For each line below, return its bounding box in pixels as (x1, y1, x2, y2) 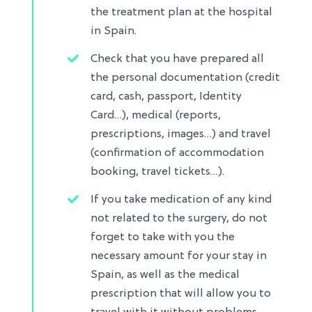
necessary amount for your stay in (90, 250, 267, 263)
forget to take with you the (90, 231, 235, 244)
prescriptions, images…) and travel (90, 128, 271, 141)
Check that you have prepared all (90, 53, 264, 65)
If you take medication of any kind (90, 194, 272, 207)
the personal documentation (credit (90, 72, 280, 84)
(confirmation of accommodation (90, 147, 264, 159)
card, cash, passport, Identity (90, 91, 242, 103)
